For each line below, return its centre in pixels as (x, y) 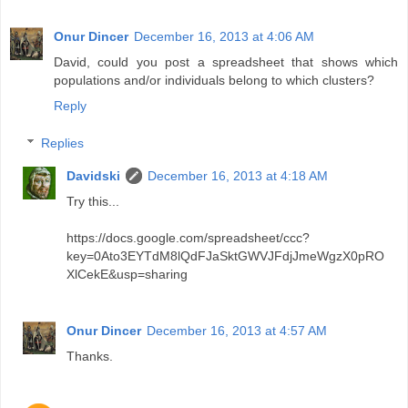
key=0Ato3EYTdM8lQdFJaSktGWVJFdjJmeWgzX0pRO (226, 256)
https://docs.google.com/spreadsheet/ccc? (189, 238)
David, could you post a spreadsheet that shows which (226, 61)
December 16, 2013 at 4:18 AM (238, 176)
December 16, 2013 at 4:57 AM (237, 331)
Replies (63, 143)
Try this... (93, 202)
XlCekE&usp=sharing (127, 275)
